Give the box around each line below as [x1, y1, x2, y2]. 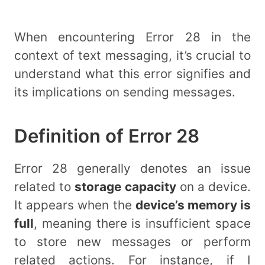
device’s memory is [135, 197, 251, 212]
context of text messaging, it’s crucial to [14, 48, 251, 63]
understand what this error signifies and [14, 66, 251, 82]
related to [14, 179, 75, 194]
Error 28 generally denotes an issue [14, 160, 251, 176]
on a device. [176, 179, 251, 194]
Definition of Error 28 [14, 124, 199, 147]
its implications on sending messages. [14, 85, 235, 100]
